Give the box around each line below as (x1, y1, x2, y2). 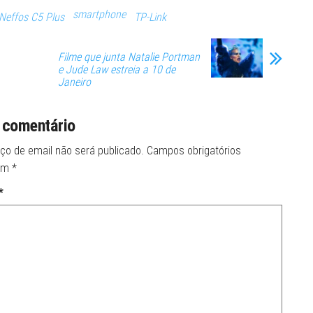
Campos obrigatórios (146, 144, 241, 157)
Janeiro (58, 75, 91, 89)
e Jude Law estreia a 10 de (58, 63, 175, 76)
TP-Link (134, 10, 166, 24)
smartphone (73, 8, 126, 21)
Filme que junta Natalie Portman (58, 50, 200, 64)
